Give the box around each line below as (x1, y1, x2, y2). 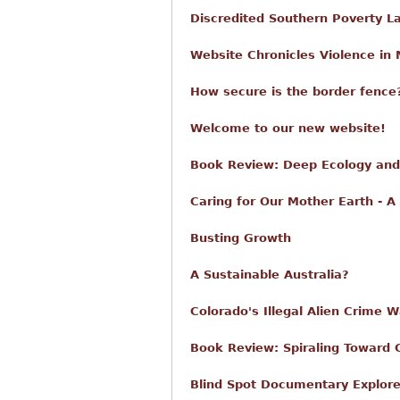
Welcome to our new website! (190, 121, 386, 135)
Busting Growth (190, 231, 291, 245)
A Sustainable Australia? (190, 268, 349, 281)
